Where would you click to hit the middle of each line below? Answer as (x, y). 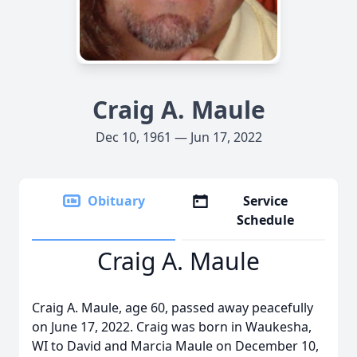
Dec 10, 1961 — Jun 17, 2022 (178, 137)
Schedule (266, 220)
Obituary (116, 201)
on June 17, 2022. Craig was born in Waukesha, (172, 327)
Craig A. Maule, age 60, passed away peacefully (173, 308)
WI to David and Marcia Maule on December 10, (175, 346)
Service (266, 201)
